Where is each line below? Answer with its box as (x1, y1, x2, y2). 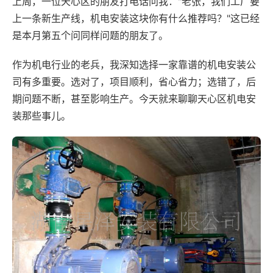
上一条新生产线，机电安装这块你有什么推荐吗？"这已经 (12, 12, 260, 24)
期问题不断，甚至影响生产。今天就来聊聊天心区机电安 (12, 93, 256, 105)
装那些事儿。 (12, 110, 71, 122)
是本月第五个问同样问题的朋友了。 (12, 29, 168, 41)
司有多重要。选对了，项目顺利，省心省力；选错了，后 (12, 76, 256, 88)
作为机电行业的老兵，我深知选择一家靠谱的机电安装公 (12, 58, 256, 71)
